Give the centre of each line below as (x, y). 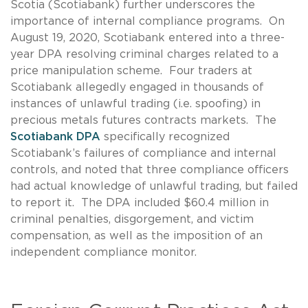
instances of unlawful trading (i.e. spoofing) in (135, 103)
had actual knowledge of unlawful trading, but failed (154, 186)
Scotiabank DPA (55, 136)
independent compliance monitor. (103, 252)
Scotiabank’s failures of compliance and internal (143, 153)
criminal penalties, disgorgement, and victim (132, 219)
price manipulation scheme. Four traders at (131, 70)
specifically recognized (165, 136)
